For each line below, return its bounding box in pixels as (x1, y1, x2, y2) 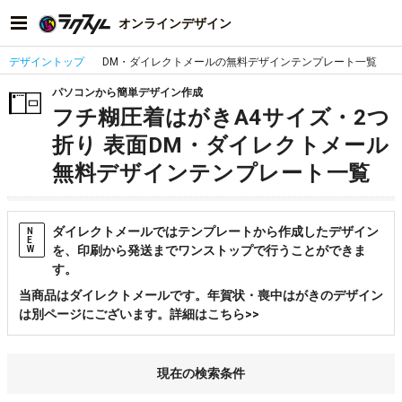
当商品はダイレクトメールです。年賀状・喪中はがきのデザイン (19, 288, 383, 302)
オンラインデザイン (118, 15, 232, 31)
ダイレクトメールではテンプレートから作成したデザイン (52, 224, 380, 239)
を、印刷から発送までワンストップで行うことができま (52, 243, 367, 258)
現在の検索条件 (157, 366, 245, 380)
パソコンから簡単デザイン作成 (52, 86, 203, 99)
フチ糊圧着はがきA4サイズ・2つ (52, 105, 390, 130)
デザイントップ (9, 56, 84, 68)
